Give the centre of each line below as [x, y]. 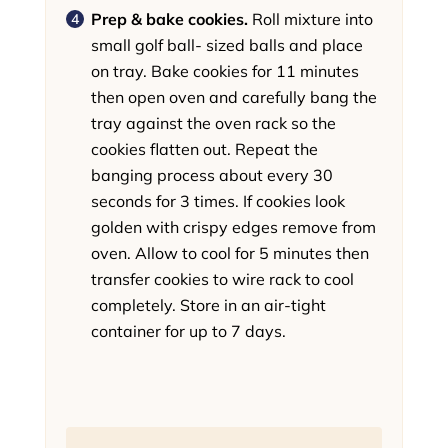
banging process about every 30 [211, 175]
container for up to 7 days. [188, 331]
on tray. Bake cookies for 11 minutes [224, 71]
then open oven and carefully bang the [233, 97]
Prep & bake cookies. [171, 19]
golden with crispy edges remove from [233, 227]
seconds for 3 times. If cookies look [217, 201]
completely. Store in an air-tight [208, 305]
